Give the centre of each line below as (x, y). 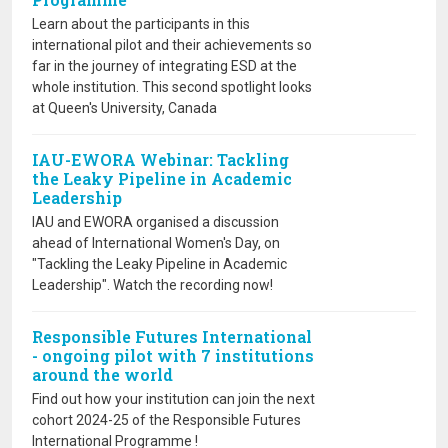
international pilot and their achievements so (172, 45)
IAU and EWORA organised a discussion (155, 222)
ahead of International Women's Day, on (156, 243)
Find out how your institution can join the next (173, 399)
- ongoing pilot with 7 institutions (173, 355)
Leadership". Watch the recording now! (152, 285)
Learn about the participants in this (141, 24)
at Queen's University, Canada (124, 108)
